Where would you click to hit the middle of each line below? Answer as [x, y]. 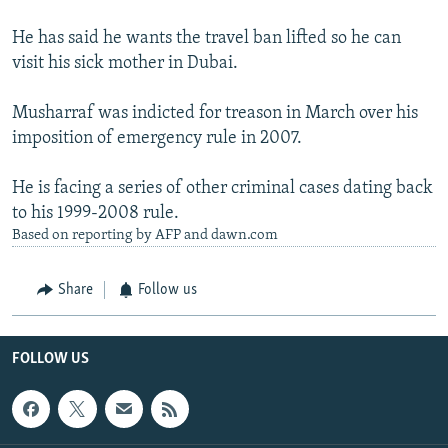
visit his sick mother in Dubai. [125, 64]
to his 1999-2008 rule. [95, 214]
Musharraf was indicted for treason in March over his [215, 114]
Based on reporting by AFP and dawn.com [145, 236]
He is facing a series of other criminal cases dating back [222, 189]
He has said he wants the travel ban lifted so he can [206, 39]
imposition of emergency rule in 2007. [157, 139]
